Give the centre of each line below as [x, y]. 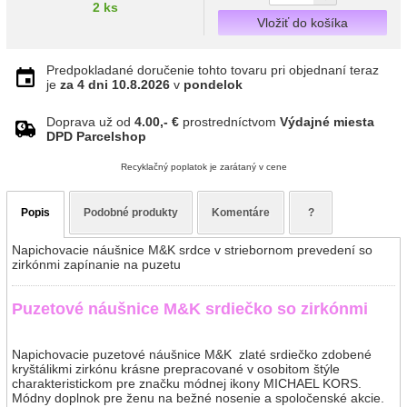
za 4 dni [84, 84]
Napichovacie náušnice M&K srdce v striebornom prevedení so [192, 250]
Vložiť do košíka [303, 23]
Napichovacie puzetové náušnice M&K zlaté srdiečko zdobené [192, 354]
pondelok [213, 84]
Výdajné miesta [327, 122]
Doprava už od [90, 122]
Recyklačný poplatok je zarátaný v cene [203, 167]
